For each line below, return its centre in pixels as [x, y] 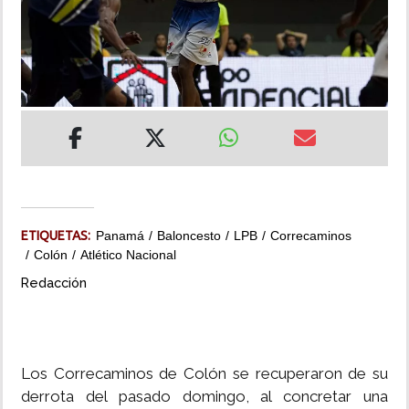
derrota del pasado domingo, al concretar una [204, 397]
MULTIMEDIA [53, 86]
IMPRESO [43, 138]
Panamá [120, 236]
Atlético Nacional [128, 255]
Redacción [54, 283]
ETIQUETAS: [58, 236]
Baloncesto [189, 236]
